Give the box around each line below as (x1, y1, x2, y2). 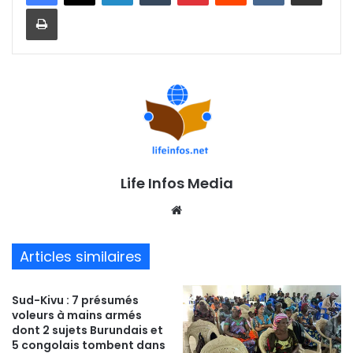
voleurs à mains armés (12, 307, 142, 324)
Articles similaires (20, 247, 142, 267)
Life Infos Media (120, 173, 233, 194)
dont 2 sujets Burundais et (12, 322, 163, 339)
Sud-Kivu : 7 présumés (12, 292, 139, 309)
